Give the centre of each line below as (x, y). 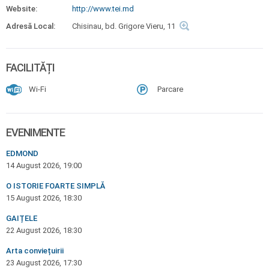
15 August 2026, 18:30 (44, 198)
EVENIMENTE (35, 132)
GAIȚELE (22, 218)
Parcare (170, 89)
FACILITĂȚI (30, 68)
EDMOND (22, 153)
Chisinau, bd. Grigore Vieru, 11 (124, 26)
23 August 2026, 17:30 (44, 263)
